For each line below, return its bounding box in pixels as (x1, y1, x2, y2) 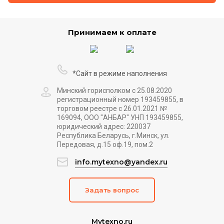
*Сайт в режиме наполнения (72, 69, 167, 77)
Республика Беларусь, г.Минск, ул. (57, 131, 169, 139)
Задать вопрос (85, 186, 139, 194)
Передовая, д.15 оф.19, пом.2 (57, 140, 153, 148)
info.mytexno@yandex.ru (74, 157, 167, 166)
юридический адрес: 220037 (57, 122, 150, 130)
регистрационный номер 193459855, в (57, 95, 183, 103)
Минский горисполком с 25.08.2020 (57, 86, 172, 94)
